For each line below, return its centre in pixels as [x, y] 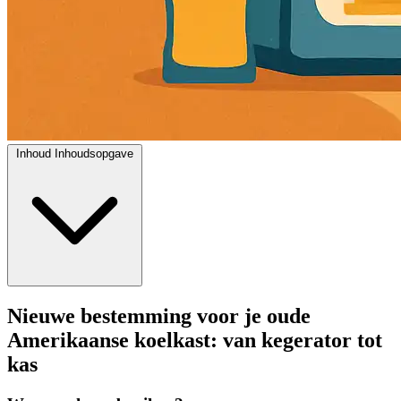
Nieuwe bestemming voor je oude [159, 316]
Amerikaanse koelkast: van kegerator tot [195, 340]
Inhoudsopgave [94, 153]
